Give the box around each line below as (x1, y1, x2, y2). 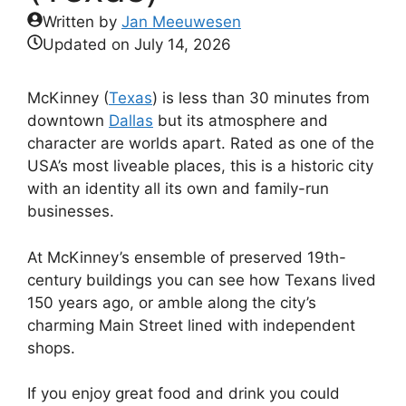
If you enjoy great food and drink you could (27, 384, 340, 402)
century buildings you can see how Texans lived (27, 270, 376, 289)
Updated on (43, 35, 134, 53)
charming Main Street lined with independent (27, 315, 355, 334)
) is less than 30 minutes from (152, 89, 370, 107)
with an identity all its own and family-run (27, 179, 329, 198)
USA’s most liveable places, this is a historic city (27, 157, 373, 175)
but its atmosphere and (153, 111, 328, 130)
